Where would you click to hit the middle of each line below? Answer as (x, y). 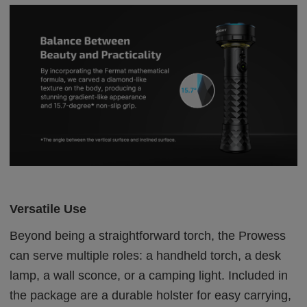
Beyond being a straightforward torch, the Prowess (148, 236)
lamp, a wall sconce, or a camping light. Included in (149, 276)
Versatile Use (48, 209)
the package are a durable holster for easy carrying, (151, 296)
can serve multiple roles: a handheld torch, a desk (146, 256)
